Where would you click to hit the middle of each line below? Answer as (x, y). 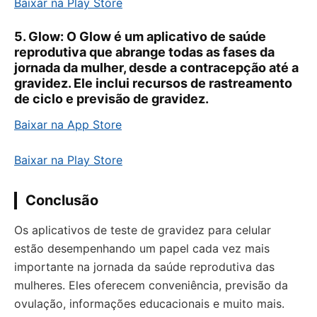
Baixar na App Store (68, 125)
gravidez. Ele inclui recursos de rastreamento (153, 83)
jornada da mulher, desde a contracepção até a (156, 68)
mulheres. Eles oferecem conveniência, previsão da (151, 285)
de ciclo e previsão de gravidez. (111, 99)
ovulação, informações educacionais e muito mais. (149, 304)
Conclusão (62, 200)
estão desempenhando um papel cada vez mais (142, 248)
